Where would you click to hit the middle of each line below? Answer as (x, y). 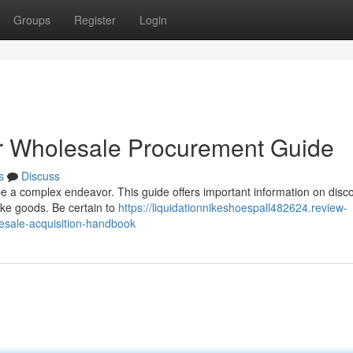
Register (95, 20)
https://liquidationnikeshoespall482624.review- (233, 207)
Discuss (41, 176)
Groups (32, 20)
